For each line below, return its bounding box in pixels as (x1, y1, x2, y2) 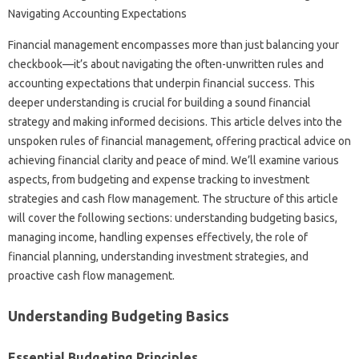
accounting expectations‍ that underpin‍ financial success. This (8, 77, 315, 90)
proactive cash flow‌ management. (8, 269, 175, 282)
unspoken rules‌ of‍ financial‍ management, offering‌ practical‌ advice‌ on (8, 135, 351, 147)
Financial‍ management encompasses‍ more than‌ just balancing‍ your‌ (8, 38, 339, 51)
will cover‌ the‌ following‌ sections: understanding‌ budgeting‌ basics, (8, 212, 337, 224)
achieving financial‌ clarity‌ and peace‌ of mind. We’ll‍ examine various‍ (8, 154, 339, 167)
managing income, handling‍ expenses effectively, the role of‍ (8, 231, 308, 244)
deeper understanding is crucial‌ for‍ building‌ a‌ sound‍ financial (8, 96, 311, 109)
